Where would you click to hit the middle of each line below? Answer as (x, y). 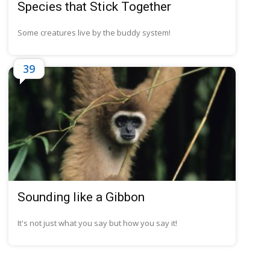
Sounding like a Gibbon (81, 197)
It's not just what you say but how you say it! (98, 223)
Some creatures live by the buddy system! (94, 33)
